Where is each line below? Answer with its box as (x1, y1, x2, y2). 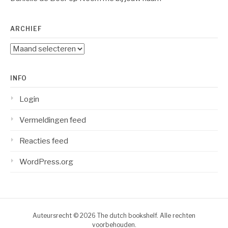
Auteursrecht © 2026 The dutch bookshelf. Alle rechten (33, 211, 195, 219)
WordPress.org (19, 157, 73, 166)
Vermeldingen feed (19, 115, 86, 125)
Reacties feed (19, 136, 68, 146)
